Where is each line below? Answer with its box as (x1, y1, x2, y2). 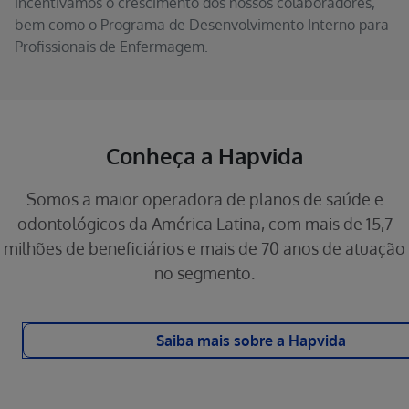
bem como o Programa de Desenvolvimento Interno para (15, 16, 389, 34)
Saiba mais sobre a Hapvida (156, 331, 346, 350)
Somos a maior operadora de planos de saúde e (26, 189, 383, 209)
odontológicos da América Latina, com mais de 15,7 (16, 214, 393, 234)
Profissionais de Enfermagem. (15, 37, 208, 56)
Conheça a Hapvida (106, 142, 303, 170)
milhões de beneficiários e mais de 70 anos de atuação (4, 238, 405, 258)
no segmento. (154, 263, 255, 283)
